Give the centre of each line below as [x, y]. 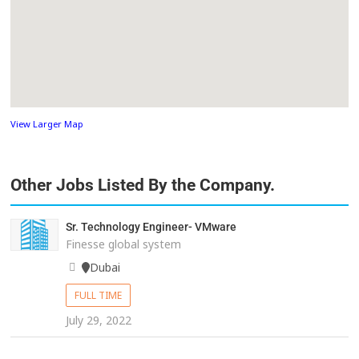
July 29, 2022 [98, 321]
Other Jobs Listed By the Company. [143, 186]
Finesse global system [123, 244]
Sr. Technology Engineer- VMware [151, 227]
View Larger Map [47, 124]
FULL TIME [98, 296]
